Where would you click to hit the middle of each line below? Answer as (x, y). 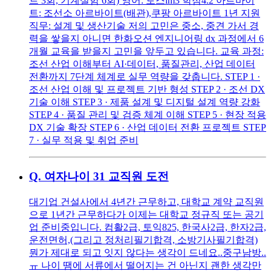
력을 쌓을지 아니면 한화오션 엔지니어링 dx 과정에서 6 (146, 38)
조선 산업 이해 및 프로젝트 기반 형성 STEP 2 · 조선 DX (147, 89)
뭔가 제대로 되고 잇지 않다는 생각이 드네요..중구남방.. (148, 252)
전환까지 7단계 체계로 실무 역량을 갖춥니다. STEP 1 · (145, 76)
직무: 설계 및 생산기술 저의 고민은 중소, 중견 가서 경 (144, 25)
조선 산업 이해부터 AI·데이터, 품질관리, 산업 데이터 (142, 64)
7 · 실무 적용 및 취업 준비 (84, 140)
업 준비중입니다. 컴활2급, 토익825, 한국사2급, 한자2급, (148, 227)
